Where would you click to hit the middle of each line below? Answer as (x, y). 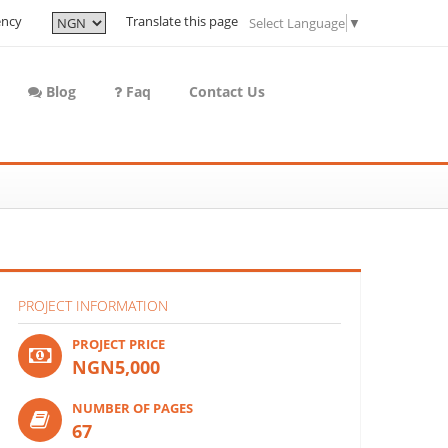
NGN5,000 (116, 366)
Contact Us (227, 91)
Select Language (297, 23)
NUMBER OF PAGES (132, 407)
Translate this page (182, 21)
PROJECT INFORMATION (93, 305)
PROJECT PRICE (118, 343)
